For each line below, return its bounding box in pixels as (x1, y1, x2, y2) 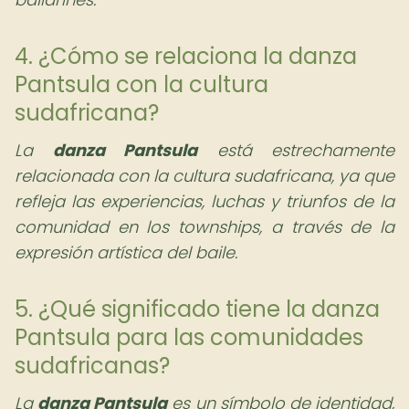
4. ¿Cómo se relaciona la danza (15, 41, 357, 71)
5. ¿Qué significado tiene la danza (15, 294, 380, 324)
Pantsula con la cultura (15, 69, 268, 100)
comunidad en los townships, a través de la (15, 215, 394, 238)
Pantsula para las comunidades (15, 322, 363, 352)
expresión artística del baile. (15, 241, 237, 264)
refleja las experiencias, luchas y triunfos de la (15, 190, 394, 213)
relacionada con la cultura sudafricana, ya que (15, 164, 394, 187)
